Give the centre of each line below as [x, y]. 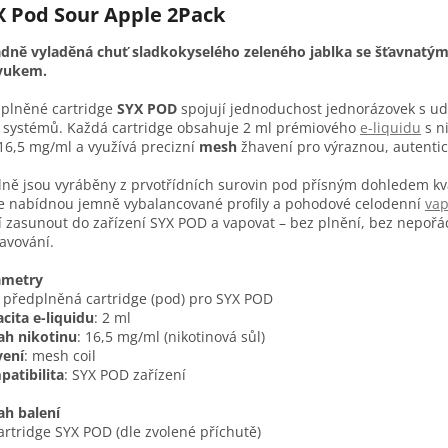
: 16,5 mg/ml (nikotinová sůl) [171, 337]
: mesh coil [60, 356]
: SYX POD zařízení [125, 375]
